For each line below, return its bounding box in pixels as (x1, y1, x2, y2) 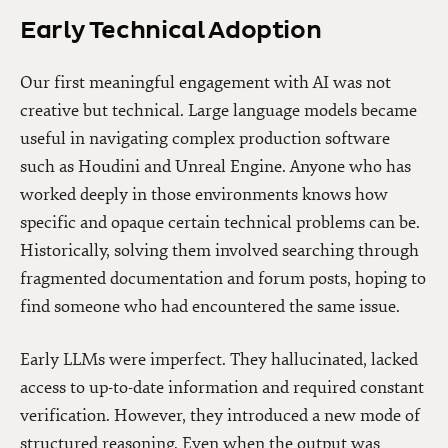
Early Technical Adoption (20, 15, 322, 46)
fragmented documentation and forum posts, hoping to (20, 267, 426, 289)
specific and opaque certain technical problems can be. (20, 211, 420, 233)
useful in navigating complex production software (20, 127, 390, 149)
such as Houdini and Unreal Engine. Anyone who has (20, 155, 411, 177)
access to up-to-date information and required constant (20, 377, 424, 399)
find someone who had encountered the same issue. (20, 295, 400, 317)
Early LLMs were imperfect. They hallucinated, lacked (20, 349, 418, 371)
